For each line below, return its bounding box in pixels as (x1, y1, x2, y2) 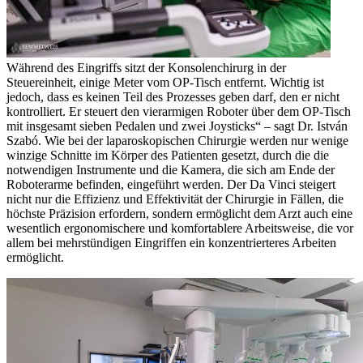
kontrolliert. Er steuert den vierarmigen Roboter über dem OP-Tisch (6, 105, 351, 119)
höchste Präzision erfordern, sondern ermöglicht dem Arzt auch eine (6, 207, 352, 221)
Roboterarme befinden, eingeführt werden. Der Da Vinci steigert (6, 177, 335, 192)
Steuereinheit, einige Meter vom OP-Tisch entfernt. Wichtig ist (6, 75, 324, 90)
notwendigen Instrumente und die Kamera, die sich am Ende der (6, 163, 335, 177)
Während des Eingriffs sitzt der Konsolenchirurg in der (6, 61, 286, 75)
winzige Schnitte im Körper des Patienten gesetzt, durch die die (6, 148, 329, 163)
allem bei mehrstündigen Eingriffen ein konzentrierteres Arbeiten (6, 236, 336, 250)
